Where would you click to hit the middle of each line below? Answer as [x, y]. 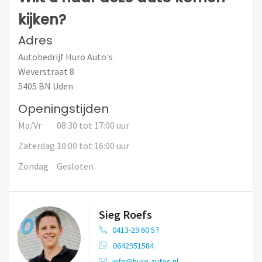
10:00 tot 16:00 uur [93, 145]
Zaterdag [37, 145]
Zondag [33, 166]
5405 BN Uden [46, 86]
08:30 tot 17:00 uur [93, 125]
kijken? [42, 19]
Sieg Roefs [126, 214]
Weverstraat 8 [46, 71]
